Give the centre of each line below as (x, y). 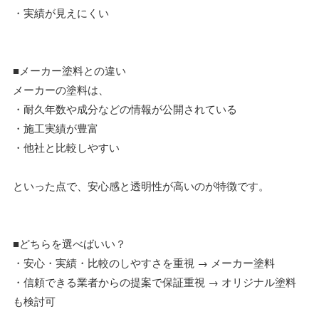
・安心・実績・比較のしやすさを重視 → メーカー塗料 (144, 262)
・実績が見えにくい (61, 12)
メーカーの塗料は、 (61, 89)
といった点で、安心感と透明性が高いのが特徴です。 (141, 185)
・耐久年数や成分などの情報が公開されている (125, 108)
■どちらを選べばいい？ (69, 243)
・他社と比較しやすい (66, 147)
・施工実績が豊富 (56, 127)
